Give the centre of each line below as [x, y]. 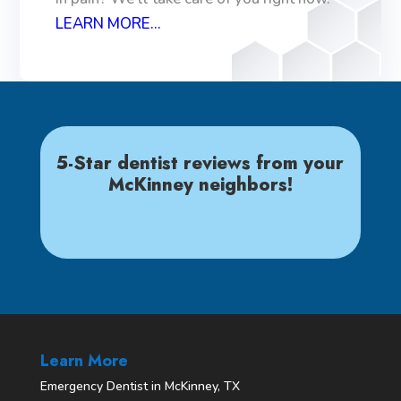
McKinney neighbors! [200, 184]
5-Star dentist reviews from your [200, 163]
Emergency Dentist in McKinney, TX [140, 386]
